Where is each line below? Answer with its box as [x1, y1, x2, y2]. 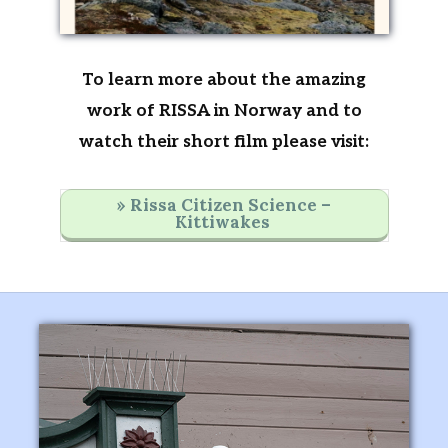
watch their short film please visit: [79, 132, 369, 153]
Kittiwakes [174, 211, 274, 234]
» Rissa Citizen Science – [117, 194, 331, 217]
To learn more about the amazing [82, 70, 366, 91]
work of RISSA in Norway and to [86, 101, 362, 122]
